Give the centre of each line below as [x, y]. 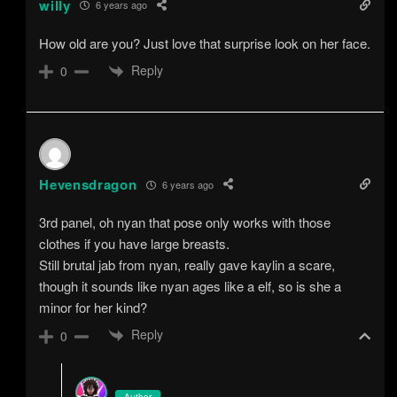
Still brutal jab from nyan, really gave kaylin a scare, [187, 265]
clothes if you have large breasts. [135, 243]
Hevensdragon [88, 184]
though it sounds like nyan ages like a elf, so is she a [191, 286]
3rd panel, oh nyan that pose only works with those [185, 222]
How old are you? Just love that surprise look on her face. [205, 43]
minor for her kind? [93, 307]
